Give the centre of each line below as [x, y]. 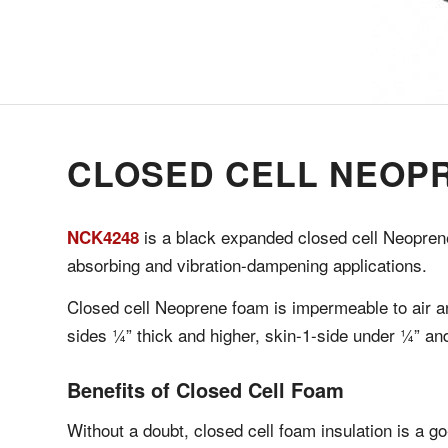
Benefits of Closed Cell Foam [205, 390]
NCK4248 [103, 236]
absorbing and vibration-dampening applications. [247, 264]
